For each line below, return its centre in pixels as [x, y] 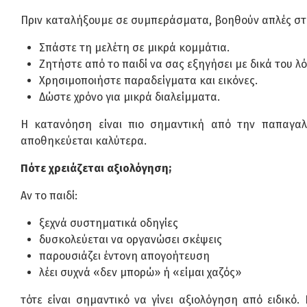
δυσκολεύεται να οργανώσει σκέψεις [131, 240]
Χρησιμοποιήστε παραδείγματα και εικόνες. [149, 81]
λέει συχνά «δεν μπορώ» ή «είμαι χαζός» [140, 273]
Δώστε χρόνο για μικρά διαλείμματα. [130, 97]
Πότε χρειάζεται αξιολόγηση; [96, 169]
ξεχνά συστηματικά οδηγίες [109, 223]
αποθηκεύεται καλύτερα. [84, 141]
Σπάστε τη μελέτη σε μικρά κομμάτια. [135, 48]
